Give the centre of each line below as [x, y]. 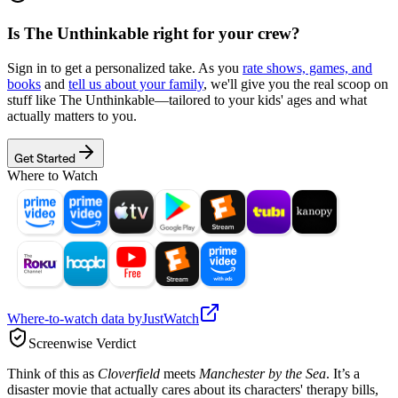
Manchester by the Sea [263, 373]
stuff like [33, 99]
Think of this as [52, 373]
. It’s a [343, 373]
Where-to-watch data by [75, 318]
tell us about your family [136, 84]
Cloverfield [129, 373]
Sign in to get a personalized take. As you [125, 68]
